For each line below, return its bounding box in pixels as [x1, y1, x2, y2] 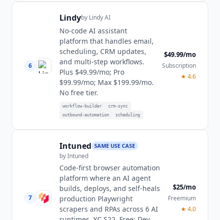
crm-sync [108, 103, 128, 109]
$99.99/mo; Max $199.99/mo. [59, 78, 154, 87]
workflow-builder [62, 103, 102, 109]
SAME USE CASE [94, 141, 135, 149]
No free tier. [59, 88, 98, 98]
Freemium [168, 193, 196, 202]
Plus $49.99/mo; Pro [59, 67, 124, 77]
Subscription [162, 61, 196, 70]
